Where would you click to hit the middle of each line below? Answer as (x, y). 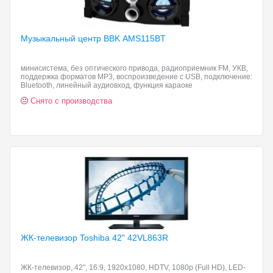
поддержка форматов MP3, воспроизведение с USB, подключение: (136, 77)
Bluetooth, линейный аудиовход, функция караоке (107, 85)
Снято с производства (71, 101)
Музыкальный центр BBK (72, 38)
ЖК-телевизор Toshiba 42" (74, 238)
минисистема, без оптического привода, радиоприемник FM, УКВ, (134, 68)
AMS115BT (144, 38)
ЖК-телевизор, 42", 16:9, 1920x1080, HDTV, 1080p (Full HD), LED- (133, 268)
